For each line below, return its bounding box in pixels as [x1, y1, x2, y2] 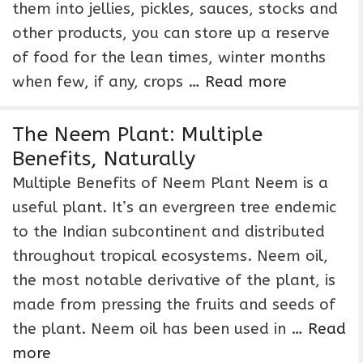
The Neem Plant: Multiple [12, 122, 263, 147]
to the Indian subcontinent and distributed [12, 223, 325, 241]
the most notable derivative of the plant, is [12, 271, 335, 289]
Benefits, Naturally [12, 147, 195, 171]
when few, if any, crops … [12, 73, 205, 91]
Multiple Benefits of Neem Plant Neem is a [12, 174, 328, 192]
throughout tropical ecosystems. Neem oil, [12, 247, 328, 265]
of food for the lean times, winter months [12, 49, 326, 66]
